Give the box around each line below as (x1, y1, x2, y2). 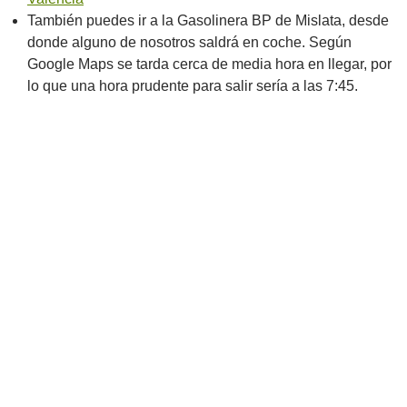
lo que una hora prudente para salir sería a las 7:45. (27, 78, 358, 94)
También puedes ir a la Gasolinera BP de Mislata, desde (27, 13, 389, 28)
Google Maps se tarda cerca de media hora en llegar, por (27, 56, 392, 72)
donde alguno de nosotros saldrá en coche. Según (27, 35, 352, 50)
